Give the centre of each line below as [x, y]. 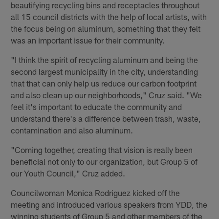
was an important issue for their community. [88, 40]
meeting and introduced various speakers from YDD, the [109, 205]
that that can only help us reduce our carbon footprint [104, 83]
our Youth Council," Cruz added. [68, 173]
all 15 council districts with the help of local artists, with [109, 17]
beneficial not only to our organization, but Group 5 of [104, 162]
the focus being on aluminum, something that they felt [106, 29]
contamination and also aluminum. [72, 130]
